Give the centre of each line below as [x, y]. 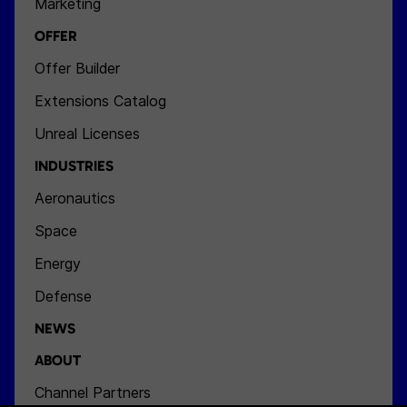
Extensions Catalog [101, 101]
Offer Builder [78, 68]
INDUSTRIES [74, 166]
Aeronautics [75, 198]
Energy [58, 263]
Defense [64, 296]
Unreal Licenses [88, 134]
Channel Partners [93, 392]
